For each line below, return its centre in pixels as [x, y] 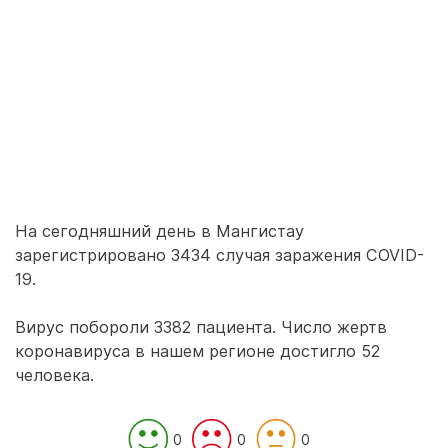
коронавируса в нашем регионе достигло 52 [197, 351]
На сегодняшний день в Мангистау [159, 231]
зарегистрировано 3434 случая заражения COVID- [219, 255]
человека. [54, 375]
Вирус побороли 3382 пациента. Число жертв [201, 327]
